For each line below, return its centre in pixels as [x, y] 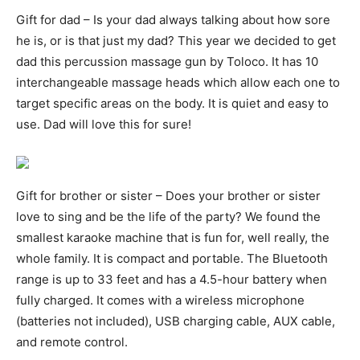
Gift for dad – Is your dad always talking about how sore [173, 20]
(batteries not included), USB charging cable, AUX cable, [176, 321]
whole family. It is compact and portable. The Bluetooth [172, 259]
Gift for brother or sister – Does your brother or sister [168, 196]
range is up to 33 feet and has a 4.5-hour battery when [172, 280]
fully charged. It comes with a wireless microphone [160, 301]
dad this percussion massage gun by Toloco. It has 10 [167, 62]
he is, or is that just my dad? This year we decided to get [176, 41]
